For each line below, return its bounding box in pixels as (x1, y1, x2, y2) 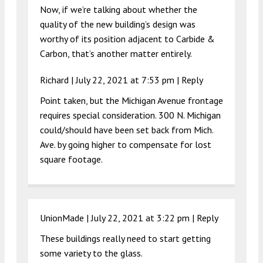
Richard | (40, 74, 76, 86)
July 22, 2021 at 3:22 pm (91, 212, 190, 224)
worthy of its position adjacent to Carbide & (40, 33, 215, 45)
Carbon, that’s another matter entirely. (40, 48, 192, 60)
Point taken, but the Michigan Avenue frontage (40, 95, 223, 107)
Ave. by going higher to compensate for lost (40, 139, 211, 151)
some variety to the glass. (40, 247, 143, 259)
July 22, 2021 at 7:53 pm (76, 74, 174, 86)
